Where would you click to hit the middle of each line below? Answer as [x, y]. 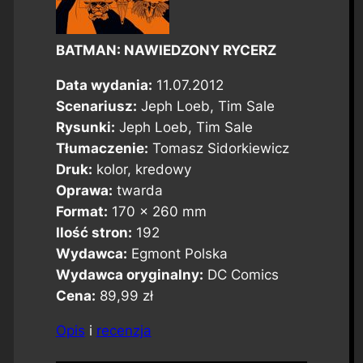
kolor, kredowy [141, 170]
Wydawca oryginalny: [129, 275]
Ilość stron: [94, 233]
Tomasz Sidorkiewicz [218, 149]
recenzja [124, 330]
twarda [137, 191]
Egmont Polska [177, 254]
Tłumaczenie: [102, 149]
